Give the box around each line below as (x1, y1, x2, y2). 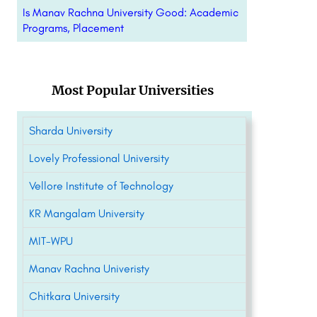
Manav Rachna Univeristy (28, 262, 149, 275)
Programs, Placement (22, 21, 124, 35)
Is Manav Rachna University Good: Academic (22, 6, 238, 19)
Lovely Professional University (28, 151, 169, 165)
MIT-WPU (28, 234, 73, 248)
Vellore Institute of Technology (28, 179, 173, 192)
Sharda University (28, 124, 113, 137)
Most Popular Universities (51, 82, 214, 98)
